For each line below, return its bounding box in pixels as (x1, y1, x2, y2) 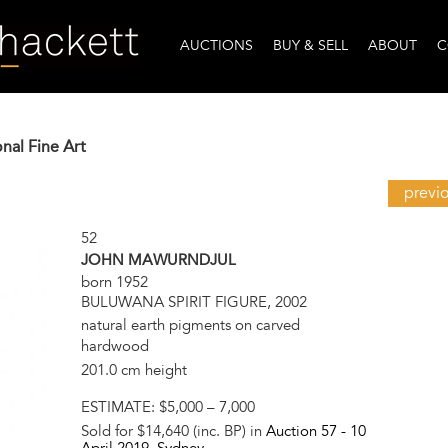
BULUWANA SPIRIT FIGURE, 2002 (80, 293, 307, 312)
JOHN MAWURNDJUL (80, 251, 236, 270)
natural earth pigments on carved (80, 315, 300, 334)
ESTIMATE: (80, 397, 159, 416)
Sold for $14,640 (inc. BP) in (80, 421, 266, 440)
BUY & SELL (273, 37, 348, 55)
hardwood (80, 336, 149, 355)
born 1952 (80, 273, 148, 292)
